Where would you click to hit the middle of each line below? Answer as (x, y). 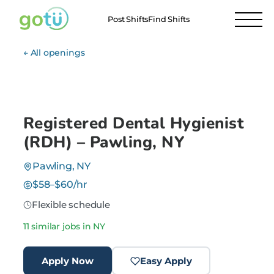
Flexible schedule (71, 205)
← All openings (54, 53)
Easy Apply (166, 261)
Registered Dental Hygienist (134, 123)
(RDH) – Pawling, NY (104, 142)
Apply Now (68, 261)
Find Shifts (169, 19)
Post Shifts (128, 19)
